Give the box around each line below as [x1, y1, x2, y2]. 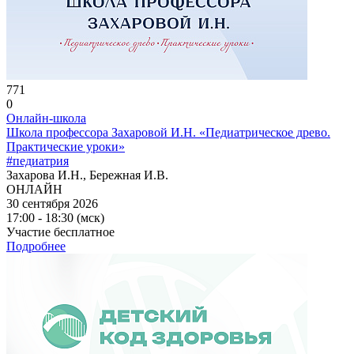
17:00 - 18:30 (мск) [6, 210, 104, 224]
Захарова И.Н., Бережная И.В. [6, 168, 168, 182]
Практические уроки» [6, 139, 125, 153]
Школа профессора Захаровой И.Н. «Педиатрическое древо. [6, 125, 330, 139]
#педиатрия [6, 153, 69, 168]
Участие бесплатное [6, 224, 115, 239]
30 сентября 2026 [6, 196, 98, 210]
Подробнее [6, 239, 66, 253]
